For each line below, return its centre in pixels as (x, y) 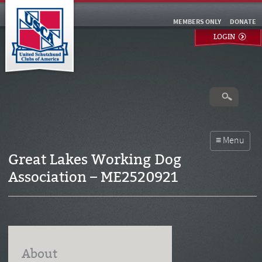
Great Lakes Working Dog (94, 160)
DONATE (243, 22)
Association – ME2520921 (93, 177)
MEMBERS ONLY (197, 22)
